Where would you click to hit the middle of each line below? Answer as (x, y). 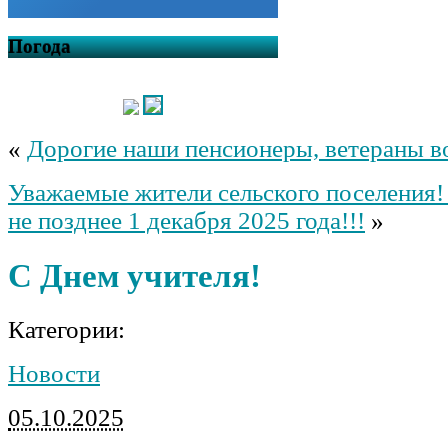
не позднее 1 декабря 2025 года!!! (186, 221)
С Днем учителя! (134, 275)
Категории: (66, 330)
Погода (39, 47)
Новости (54, 374)
